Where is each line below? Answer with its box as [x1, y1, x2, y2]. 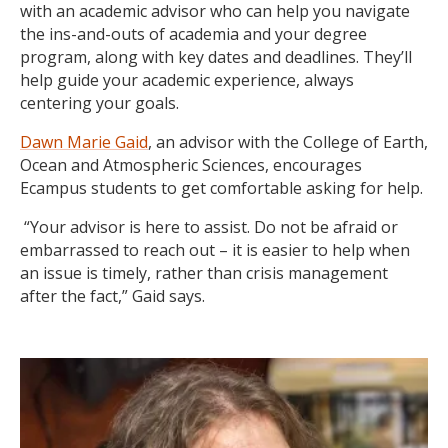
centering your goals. [20, 91, 179, 114]
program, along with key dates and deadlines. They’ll [20, 45, 412, 68]
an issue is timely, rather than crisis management [20, 261, 388, 284]
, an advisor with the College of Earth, [148, 130, 428, 153]
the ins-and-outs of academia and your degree [20, 22, 367, 45]
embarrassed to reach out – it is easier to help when [20, 238, 410, 261]
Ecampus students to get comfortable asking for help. [20, 176, 423, 199]
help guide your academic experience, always [20, 68, 354, 91]
